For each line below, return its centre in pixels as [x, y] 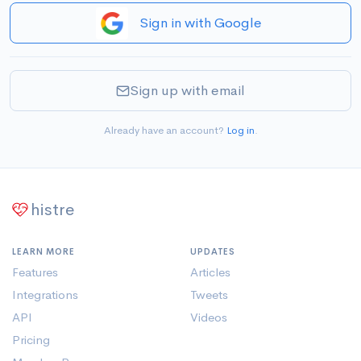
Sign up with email [187, 91]
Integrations [45, 295]
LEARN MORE [44, 251]
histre [53, 210]
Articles [210, 272]
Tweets [209, 295]
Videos [209, 317]
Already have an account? [165, 130]
